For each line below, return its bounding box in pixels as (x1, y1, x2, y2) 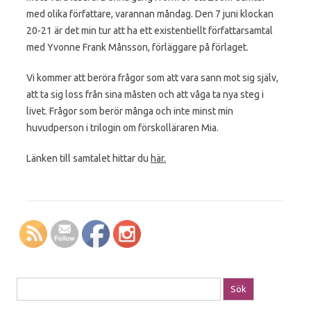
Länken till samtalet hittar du (26, 152, 151, 164)
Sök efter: (17, 280, 57, 291)
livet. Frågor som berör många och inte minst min (26, 105, 233, 117)
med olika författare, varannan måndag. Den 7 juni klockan (26, 8, 274, 19)
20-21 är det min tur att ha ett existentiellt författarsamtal (26, 24, 273, 36)
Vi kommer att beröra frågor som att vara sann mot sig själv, (26, 72, 278, 83)
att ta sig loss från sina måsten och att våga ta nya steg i (26, 88, 264, 100)
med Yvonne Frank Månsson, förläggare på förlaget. (26, 41, 249, 53)
